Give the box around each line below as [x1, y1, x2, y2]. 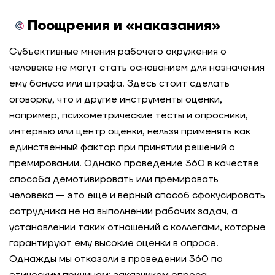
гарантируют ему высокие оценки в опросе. [9, 237, 219, 249]
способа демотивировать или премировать [9, 173, 219, 185]
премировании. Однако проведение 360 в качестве [9, 157, 259, 169]
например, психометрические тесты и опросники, [9, 109, 248, 122]
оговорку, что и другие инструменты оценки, [9, 93, 222, 106]
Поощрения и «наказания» [28, 17, 220, 34]
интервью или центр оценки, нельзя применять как [9, 125, 250, 137]
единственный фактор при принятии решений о [9, 141, 235, 153]
